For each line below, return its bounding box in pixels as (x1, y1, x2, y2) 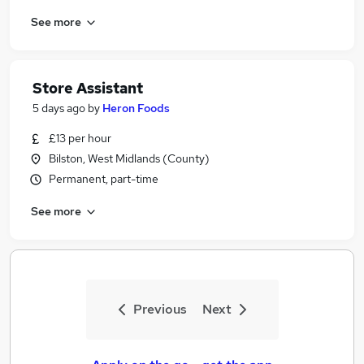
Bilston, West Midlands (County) (49, 151, 210, 166)
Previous (132, 301, 187, 318)
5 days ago (32, 101, 85, 115)
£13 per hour (49, 131, 111, 145)
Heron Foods (102, 101, 170, 115)
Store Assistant (32, 79, 143, 97)
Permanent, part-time (49, 171, 158, 186)
